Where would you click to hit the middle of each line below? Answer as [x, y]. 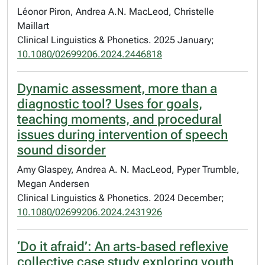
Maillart [33, 26]
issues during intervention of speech [122, 135]
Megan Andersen [53, 184]
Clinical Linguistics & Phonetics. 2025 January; [116, 40]
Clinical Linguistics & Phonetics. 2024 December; [121, 198]
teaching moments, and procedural [119, 119]
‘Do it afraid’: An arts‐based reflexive [123, 246]
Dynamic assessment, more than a [117, 88]
